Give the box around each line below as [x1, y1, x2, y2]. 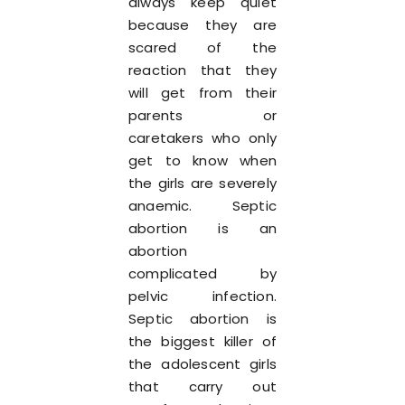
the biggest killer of [128, 332, 277, 351]
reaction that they [128, 61, 277, 80]
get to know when [128, 151, 277, 170]
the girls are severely [128, 174, 277, 193]
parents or [128, 106, 277, 125]
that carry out [128, 377, 277, 396]
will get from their [128, 83, 277, 102]
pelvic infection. [128, 287, 277, 306]
